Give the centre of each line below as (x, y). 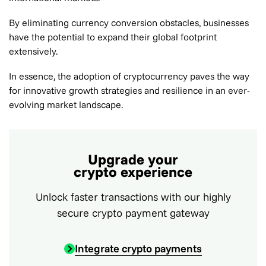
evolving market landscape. (66, 104)
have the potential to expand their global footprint (113, 37)
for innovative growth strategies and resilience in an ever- (129, 90)
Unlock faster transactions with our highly (133, 197)
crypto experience (133, 172)
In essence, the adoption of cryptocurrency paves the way (129, 76)
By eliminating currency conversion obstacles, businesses (129, 23)
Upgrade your (133, 159)
